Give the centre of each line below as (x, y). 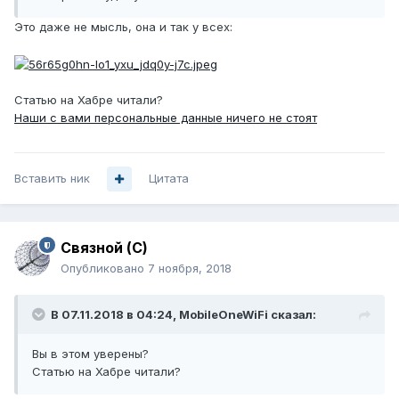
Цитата (169, 179)
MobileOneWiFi (224, 315)
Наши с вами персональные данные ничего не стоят (166, 117)
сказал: (292, 315)
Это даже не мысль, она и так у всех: (123, 27)
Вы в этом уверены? (90, 354)
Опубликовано (104, 269)
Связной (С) (104, 248)
